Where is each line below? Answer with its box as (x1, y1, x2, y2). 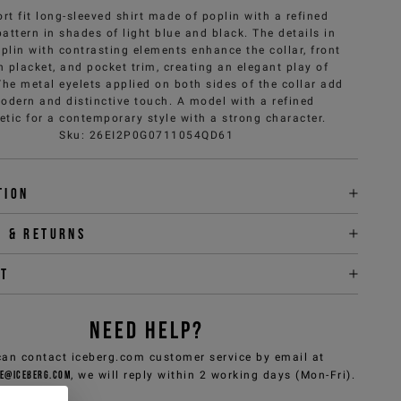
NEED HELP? (89, 316, 204, 343)
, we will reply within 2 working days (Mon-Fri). (71, 368, 356, 381)
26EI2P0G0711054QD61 (89, 128, 235, 141)
